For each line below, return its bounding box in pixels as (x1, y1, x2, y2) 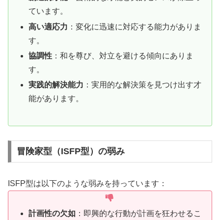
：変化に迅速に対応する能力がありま (68, 22, 202, 31)
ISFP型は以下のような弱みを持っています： (8, 179, 167, 188)
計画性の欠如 (28, 209, 76, 218)
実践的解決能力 (28, 81, 84, 89)
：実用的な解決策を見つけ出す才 (83, 81, 202, 89)
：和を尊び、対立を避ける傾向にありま (52, 51, 194, 60)
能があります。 (28, 94, 84, 103)
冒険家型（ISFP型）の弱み (16, 146, 125, 157)
